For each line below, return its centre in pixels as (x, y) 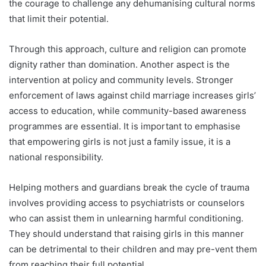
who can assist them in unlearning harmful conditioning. (126, 218)
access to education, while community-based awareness (128, 111)
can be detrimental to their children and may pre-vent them (133, 249)
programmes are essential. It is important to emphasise (125, 126)
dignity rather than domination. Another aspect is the (119, 65)
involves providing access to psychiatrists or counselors (127, 203)
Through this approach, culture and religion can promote (128, 49)
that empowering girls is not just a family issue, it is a (120, 142)
